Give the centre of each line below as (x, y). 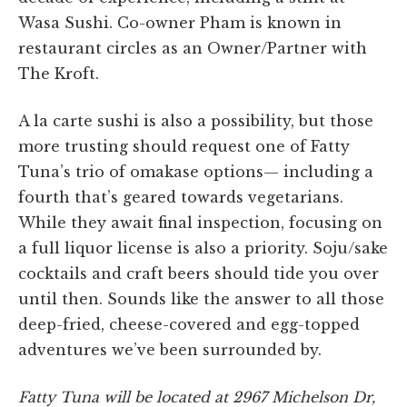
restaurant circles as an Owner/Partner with (193, 49)
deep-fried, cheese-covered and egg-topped (189, 325)
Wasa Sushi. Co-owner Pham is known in (180, 23)
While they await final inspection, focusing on (200, 223)
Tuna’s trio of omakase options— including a (196, 172)
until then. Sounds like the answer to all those (201, 299)
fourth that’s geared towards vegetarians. (181, 198)
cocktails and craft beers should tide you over (199, 274)
